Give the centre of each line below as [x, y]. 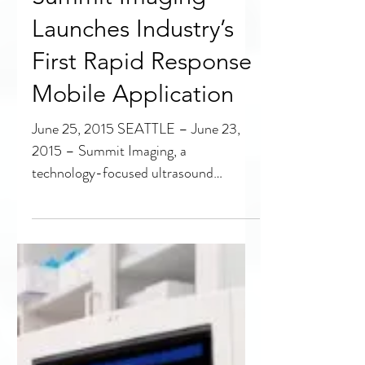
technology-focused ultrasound [123, 349]
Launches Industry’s [133, 204]
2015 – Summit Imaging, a [109, 327]
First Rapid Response [142, 237]
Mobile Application [133, 269]
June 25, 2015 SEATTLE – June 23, [136, 305]
